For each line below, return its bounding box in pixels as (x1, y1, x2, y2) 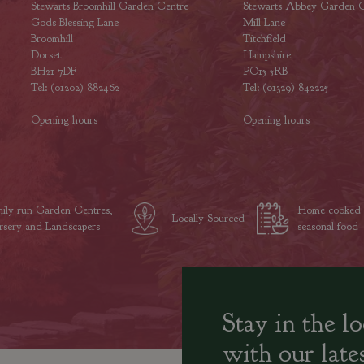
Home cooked (297, 203, 361, 218)
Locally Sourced (171, 211, 245, 226)
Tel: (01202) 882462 (30, 80, 119, 95)
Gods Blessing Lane (30, 15, 119, 30)
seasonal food (297, 219, 358, 234)
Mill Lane (242, 15, 285, 30)
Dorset (30, 48, 61, 63)
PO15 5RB (242, 64, 288, 79)
